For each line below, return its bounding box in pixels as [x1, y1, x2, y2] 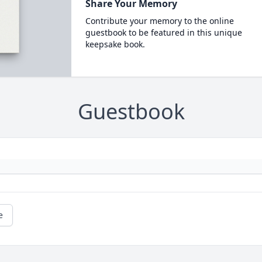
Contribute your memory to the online [85, 15, 234, 27]
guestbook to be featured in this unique [85, 27, 242, 39]
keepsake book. [85, 39, 145, 50]
